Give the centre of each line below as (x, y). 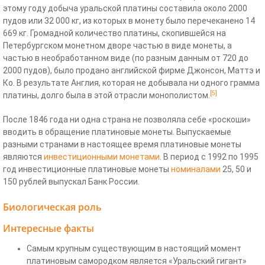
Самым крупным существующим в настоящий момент (134, 249)
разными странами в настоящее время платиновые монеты (122, 145)
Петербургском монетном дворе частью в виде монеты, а (117, 46)
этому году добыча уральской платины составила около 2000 (125, 9)
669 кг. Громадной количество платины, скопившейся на (114, 33)
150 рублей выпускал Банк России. (71, 182)
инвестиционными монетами (102, 157)
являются (23, 157)
